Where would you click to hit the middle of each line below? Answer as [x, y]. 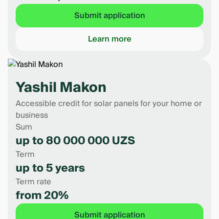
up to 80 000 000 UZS [75, 141]
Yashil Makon [61, 88]
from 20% [42, 196]
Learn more [109, 39]
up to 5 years [50, 168]
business [32, 115]
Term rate [33, 182]
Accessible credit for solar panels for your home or [109, 104]
